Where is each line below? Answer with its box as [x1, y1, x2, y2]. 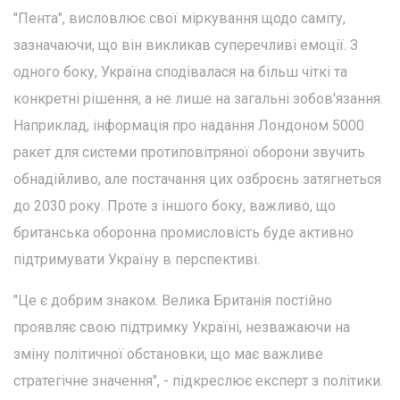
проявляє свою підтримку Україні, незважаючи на [13, 318, 350, 336]
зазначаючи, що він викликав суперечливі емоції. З [13, 36, 358, 54]
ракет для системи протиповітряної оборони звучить [13, 143, 365, 161]
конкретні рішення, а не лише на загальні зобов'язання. [13, 89, 383, 107]
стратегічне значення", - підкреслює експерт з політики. [13, 371, 383, 389]
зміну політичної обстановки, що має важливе [13, 345, 323, 362]
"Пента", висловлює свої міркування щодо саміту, [13, 9, 346, 27]
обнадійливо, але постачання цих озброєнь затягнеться [13, 170, 381, 187]
